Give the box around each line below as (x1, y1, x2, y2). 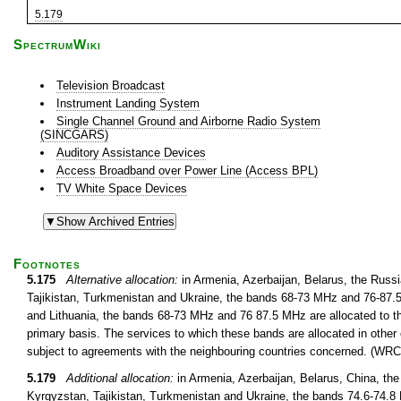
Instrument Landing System (56, 97, 200, 110)
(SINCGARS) (40, 128, 108, 141)
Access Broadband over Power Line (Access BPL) (56, 164, 319, 177)
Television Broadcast (56, 79, 166, 92)
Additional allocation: (66, 371, 174, 385)
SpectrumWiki (13, 38, 101, 52)
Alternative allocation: (66, 273, 178, 286)
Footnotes (13, 257, 81, 271)
